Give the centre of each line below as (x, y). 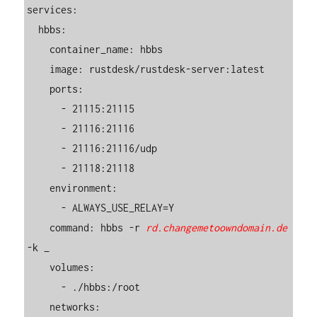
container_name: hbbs (39, 49)
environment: (39, 188)
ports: (39, 88)
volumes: (39, 267)
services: (53, 9)
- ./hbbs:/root (44, 287)
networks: (39, 306)
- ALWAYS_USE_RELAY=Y (44, 207)
